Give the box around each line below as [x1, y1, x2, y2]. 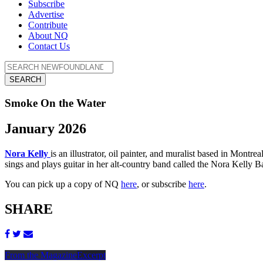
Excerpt [77, 250, 106, 261]
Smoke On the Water [5, 96, 106, 109]
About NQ [28, 30, 68, 41]
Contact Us [28, 41, 70, 51]
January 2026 [5, 121, 86, 137]
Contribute [28, 19, 68, 30]
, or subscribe [137, 179, 188, 190]
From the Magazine [5, 250, 77, 261]
